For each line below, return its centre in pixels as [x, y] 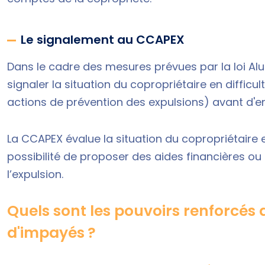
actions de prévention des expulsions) [108, 102]
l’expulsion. [35, 174]
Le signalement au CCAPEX [103, 39]
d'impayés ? [53, 232]
